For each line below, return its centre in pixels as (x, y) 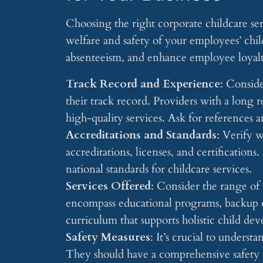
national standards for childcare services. (159, 169)
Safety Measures (108, 237)
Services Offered (108, 186)
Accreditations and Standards (141, 135)
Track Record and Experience (143, 84)
